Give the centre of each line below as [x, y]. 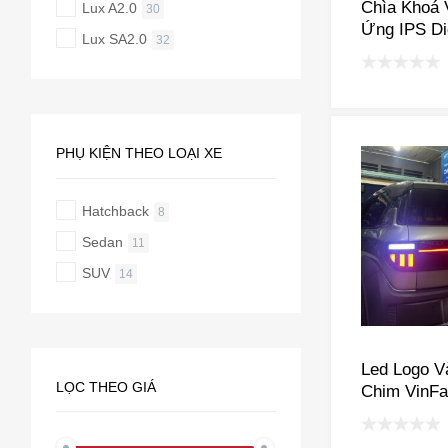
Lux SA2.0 [114, 38]
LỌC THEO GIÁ [105, 386]
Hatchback [115, 210]
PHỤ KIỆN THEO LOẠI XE [138, 152]
